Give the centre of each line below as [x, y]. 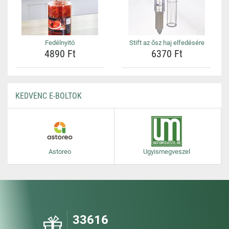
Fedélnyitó [60, 43]
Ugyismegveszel [166, 152]
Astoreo [60, 152]
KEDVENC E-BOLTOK [49, 96]
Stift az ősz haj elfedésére [167, 43]
